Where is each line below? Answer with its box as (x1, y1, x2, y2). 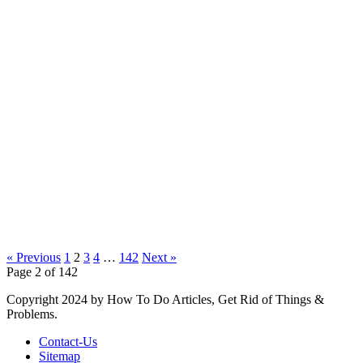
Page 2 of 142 (6, 264, 78, 279)
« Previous (6, 250, 61, 264)
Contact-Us (39, 334, 97, 348)
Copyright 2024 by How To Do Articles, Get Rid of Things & (6, 292, 324, 306)
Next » (142, 250, 177, 264)
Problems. (6, 306, 58, 321)
